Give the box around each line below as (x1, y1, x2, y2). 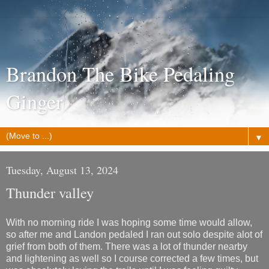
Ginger (6, 88, 63, 115)
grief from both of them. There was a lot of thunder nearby (6, 241, 247, 252)
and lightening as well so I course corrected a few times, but (6, 253, 258, 264)
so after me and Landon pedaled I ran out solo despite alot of (6, 229, 262, 240)
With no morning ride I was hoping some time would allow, (6, 217, 252, 228)
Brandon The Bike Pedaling (6, 60, 235, 88)
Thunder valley (6, 183, 94, 202)
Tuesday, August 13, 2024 (6, 163, 118, 177)
